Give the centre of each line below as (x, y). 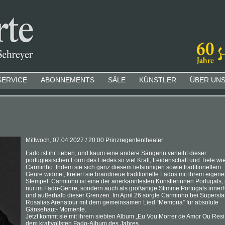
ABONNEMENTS (68, 80)
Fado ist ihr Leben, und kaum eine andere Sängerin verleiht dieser (116, 153)
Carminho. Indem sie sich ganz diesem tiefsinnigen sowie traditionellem (123, 167)
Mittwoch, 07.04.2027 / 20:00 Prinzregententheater (94, 140)
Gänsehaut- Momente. (56, 210)
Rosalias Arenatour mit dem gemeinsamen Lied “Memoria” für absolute (122, 203)
